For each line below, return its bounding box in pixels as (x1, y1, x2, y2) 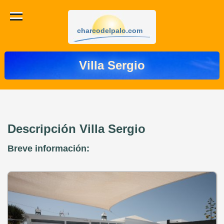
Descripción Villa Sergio (7, 122, 145, 135)
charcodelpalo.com (77, 26, 142, 34)
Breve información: (7, 143, 89, 153)
